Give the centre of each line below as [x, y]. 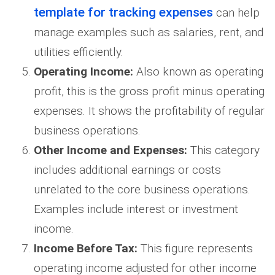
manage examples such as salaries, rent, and [149, 33]
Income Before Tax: [87, 249]
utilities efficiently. [79, 52]
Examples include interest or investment [136, 209]
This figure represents [197, 249]
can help [236, 13]
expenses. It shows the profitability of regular [149, 111]
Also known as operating [198, 72]
